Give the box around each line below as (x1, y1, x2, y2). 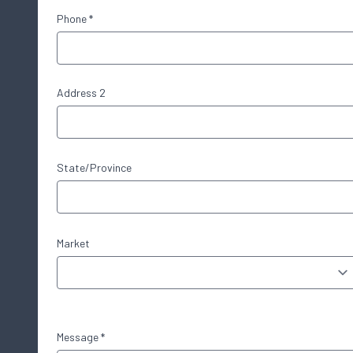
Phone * (57, 12, 93, 25)
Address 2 (57, 86, 106, 99)
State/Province (57, 161, 132, 174)
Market (57, 236, 90, 250)
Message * (57, 330, 105, 344)
